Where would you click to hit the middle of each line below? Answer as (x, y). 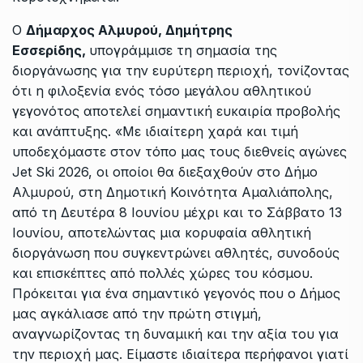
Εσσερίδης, (51, 51)
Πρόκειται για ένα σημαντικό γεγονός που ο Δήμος (176, 294)
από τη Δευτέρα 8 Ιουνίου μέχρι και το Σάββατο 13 (177, 213)
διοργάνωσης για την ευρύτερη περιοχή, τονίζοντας (181, 71)
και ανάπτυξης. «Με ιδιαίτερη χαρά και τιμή (155, 132)
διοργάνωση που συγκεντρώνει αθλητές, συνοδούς (176, 253)
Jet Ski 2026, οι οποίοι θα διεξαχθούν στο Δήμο (165, 172)
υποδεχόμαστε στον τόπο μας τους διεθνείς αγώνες (179, 152)
